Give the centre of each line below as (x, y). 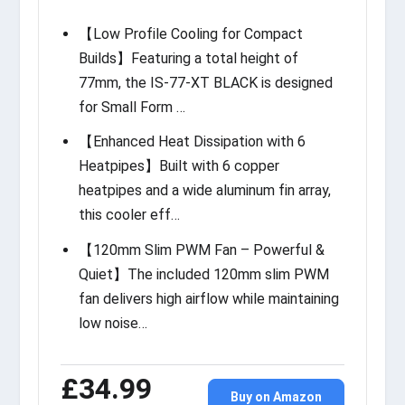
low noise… (113, 323)
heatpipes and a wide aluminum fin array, (205, 191)
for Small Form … (132, 108)
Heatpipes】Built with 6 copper (179, 166)
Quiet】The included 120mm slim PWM (204, 274)
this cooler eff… (130, 215)
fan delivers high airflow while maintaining (209, 298)
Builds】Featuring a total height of (189, 59)
